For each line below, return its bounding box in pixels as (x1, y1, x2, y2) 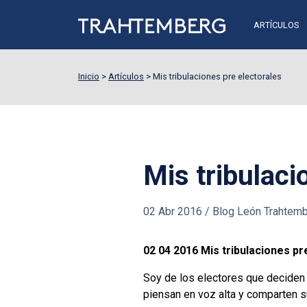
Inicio (78, 71, 99, 82)
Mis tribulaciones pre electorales (153, 71, 282, 82)
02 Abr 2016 (143, 205, 202, 219)
